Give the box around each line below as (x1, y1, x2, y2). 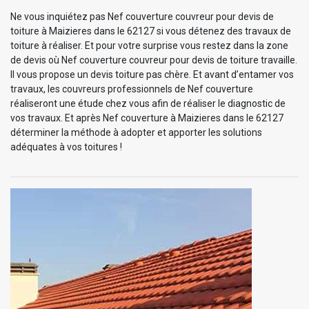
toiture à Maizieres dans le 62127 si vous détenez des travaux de (10, 25, 291, 37)
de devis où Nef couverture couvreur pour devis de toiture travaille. (10, 54, 297, 66)
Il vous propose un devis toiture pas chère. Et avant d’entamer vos (10, 68, 294, 80)
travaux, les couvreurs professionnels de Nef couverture (10, 83, 253, 94)
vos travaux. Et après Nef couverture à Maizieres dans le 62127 (10, 112, 283, 123)
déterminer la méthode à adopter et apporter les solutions (10, 126, 262, 138)
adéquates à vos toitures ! (10, 141, 122, 152)
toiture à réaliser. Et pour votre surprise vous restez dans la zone (10, 39, 288, 51)
